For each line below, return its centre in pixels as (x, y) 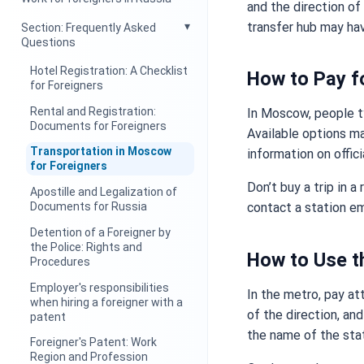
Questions (49, 43)
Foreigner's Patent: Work (94, 342)
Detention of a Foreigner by (101, 232)
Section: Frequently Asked (89, 28)
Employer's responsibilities (100, 287)
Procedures (61, 261)
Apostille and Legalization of (104, 192)
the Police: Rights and (87, 247)
